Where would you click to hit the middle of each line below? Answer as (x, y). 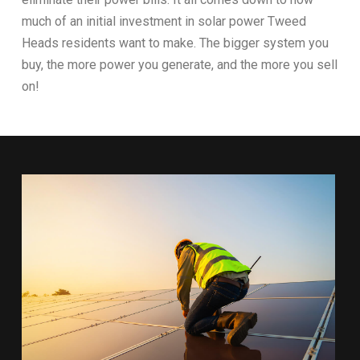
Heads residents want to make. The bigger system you (175, 43)
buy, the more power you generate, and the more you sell (179, 64)
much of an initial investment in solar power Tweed (164, 21)
